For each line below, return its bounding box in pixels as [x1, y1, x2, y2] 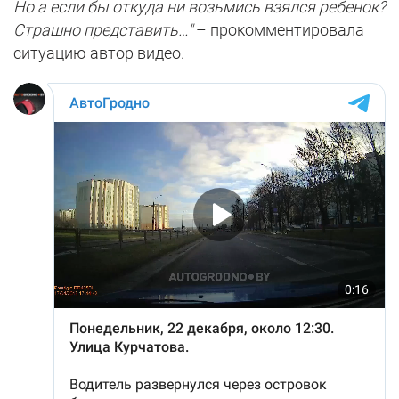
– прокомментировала [192, 20, 364, 39]
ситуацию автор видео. [13, 43, 184, 62]
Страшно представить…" [13, 20, 192, 39]
